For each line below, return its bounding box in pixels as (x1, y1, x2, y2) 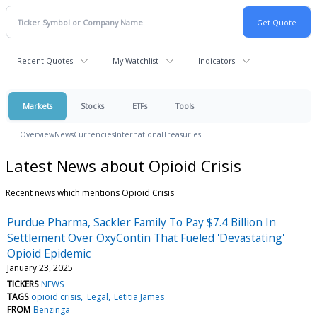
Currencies (74, 129, 115, 139)
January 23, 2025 (7, 261, 73, 274)
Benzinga (33, 303, 71, 316)
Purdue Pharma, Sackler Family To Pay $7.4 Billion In (7, 214, 276, 230)
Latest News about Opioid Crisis (6, 154, 241, 176)
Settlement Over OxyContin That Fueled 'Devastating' (7, 229, 284, 246)
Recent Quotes (17, 55, 73, 66)
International (115, 129, 163, 139)
